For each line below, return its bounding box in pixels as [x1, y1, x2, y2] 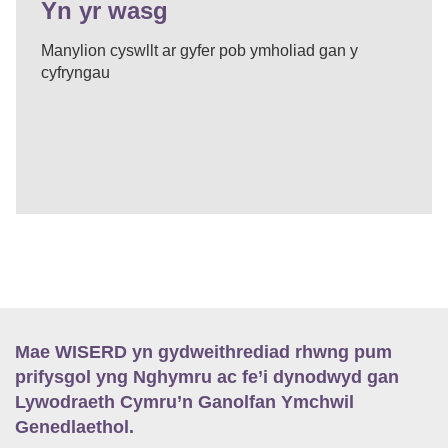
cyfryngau [41, 64, 110, 82]
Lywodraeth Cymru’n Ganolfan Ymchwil [15, 392, 354, 413]
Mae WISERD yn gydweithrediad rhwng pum [15, 342, 392, 363]
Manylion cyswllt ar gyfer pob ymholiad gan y [41, 42, 358, 60]
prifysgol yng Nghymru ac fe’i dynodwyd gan [15, 367, 399, 388]
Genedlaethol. [15, 417, 134, 438]
